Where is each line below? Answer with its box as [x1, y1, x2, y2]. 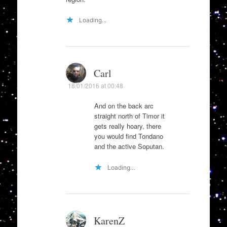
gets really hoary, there [94, 121, 161, 131]
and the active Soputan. [94, 141, 164, 152]
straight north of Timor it [94, 111, 165, 121]
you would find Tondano [94, 131, 163, 141]
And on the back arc [94, 101, 154, 111]
